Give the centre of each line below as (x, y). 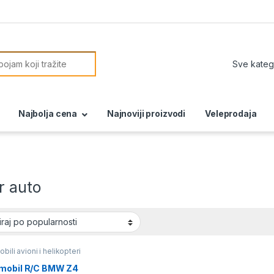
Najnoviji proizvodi (146, 114)
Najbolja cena (48, 114)
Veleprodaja (231, 114)
